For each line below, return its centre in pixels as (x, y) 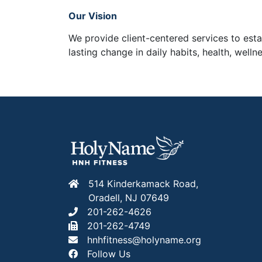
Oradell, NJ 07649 (129, 198)
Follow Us (109, 254)
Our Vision (93, 15)
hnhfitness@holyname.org (144, 240)
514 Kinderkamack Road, (143, 184)
